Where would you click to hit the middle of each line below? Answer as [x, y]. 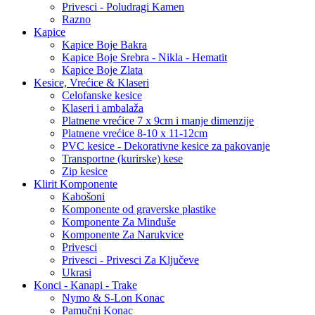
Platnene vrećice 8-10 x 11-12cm [135, 133]
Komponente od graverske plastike [139, 209]
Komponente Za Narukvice [123, 234]
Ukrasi [77, 272]
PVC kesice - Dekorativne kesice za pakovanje [166, 146]
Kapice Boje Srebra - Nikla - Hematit [144, 57]
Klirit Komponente [76, 184]
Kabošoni [83, 197]
